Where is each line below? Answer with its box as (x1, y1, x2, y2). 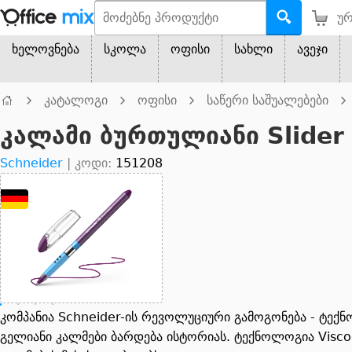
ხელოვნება (12, 42, 79, 57)
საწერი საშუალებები (207, 93, 328, 108)
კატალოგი (44, 93, 108, 108)
